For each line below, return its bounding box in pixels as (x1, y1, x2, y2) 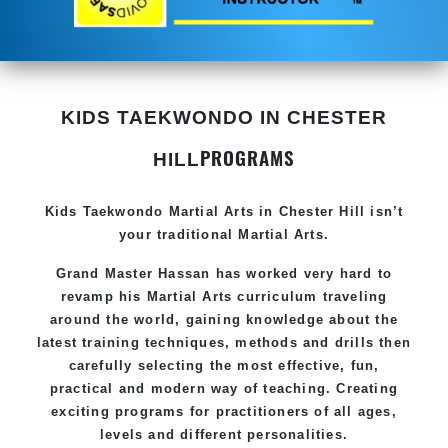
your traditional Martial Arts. (119, 226, 329, 242)
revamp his (60, 288, 147, 304)
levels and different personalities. (100, 426, 348, 442)
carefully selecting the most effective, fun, (68, 357, 380, 373)
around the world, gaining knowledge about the (49, 311, 398, 327)
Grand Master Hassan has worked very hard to (55, 265, 393, 281)
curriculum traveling (232, 288, 388, 304)
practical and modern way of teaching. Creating (49, 380, 399, 396)
